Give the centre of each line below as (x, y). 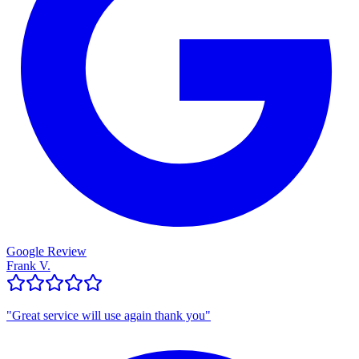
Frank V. (28, 265)
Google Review (46, 251)
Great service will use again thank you (109, 315)
